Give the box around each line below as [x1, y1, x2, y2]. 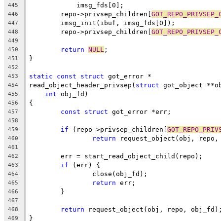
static [29, 72, 53, 80]
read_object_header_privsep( [29, 81, 136, 89]
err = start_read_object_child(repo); [61, 152, 203, 160]
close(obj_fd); [92, 170, 147, 178]
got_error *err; [108, 108, 171, 115]
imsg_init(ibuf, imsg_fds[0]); [61, 19, 175, 27]
